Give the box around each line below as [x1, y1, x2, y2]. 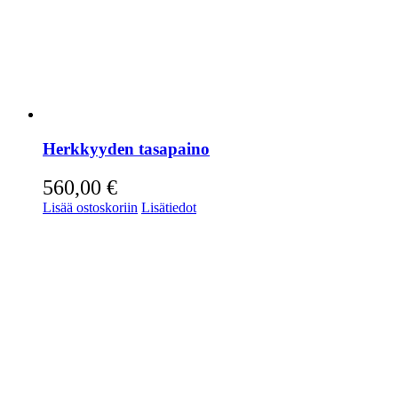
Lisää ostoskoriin [43, 199, 138, 215]
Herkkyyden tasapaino [43, 139, 210, 159]
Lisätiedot [141, 199, 196, 215]
